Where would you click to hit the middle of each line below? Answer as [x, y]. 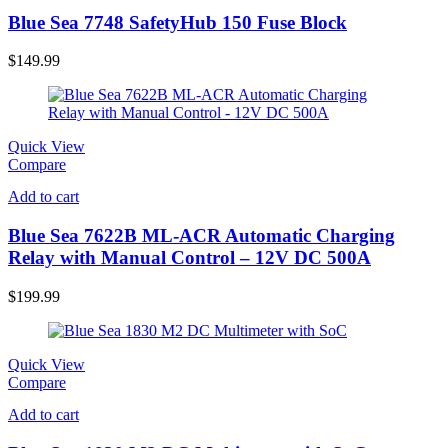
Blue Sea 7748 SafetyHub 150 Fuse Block [177, 22]
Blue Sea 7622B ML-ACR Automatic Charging [201, 236]
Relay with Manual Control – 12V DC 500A [189, 258]
